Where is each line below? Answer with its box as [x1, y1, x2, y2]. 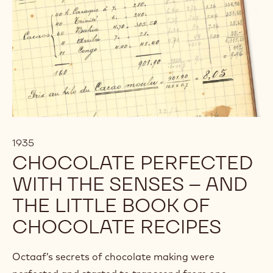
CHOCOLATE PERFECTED [12, 149, 252, 175]
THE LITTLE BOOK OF [12, 192, 209, 218]
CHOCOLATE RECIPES [12, 213, 221, 239]
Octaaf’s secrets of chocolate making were [12, 250, 214, 263]
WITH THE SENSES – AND [12, 171, 247, 196]
